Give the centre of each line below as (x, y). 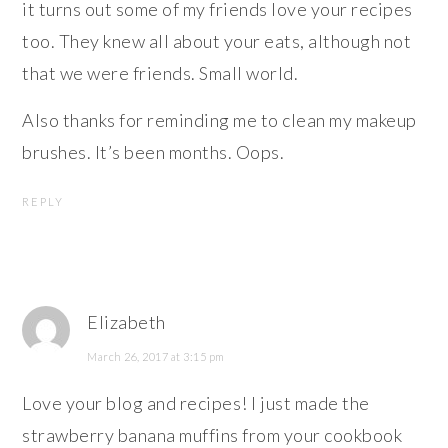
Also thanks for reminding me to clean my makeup (219, 120)
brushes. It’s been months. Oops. (153, 152)
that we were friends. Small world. (160, 73)
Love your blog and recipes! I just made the (196, 403)
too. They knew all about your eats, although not (217, 41)
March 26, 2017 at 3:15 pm (156, 357)
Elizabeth (126, 322)
